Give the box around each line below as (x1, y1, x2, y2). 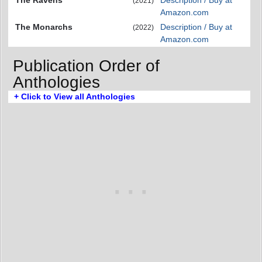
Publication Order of (13, 57, 160, 75)
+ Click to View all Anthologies (14, 92, 135, 102)
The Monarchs (15, 22, 73, 32)
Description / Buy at (160, 22, 232, 32)
